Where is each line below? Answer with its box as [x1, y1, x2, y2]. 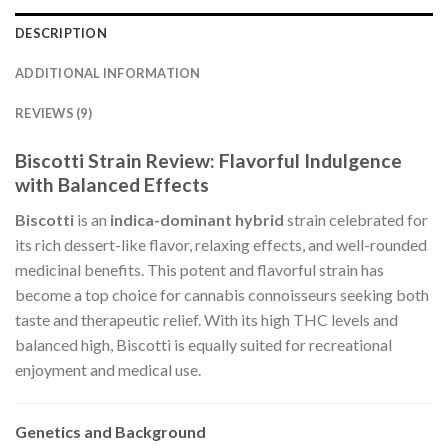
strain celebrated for [284, 210, 428, 230]
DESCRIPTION [15, 25, 107, 42]
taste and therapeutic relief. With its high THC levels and [15, 310, 398, 330]
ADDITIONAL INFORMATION [15, 65, 201, 82]
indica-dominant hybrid [110, 210, 284, 230]
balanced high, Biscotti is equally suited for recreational [15, 335, 392, 355]
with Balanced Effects [15, 173, 209, 197]
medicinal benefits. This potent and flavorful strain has [15, 260, 384, 280]
